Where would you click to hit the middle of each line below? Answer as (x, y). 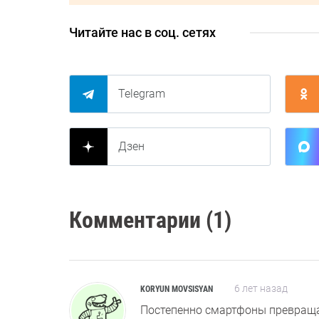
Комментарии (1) (150, 220)
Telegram (142, 93)
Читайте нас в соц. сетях (142, 32)
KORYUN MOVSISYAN (177, 289)
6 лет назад (261, 288)
